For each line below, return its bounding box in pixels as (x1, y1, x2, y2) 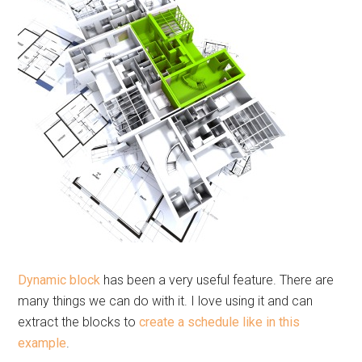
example (18, 335, 67, 351)
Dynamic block (18, 272, 101, 288)
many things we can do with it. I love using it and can (18, 293, 314, 309)
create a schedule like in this (139, 314, 301, 330)
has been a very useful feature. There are (100, 272, 335, 288)
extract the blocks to (18, 314, 140, 330)
